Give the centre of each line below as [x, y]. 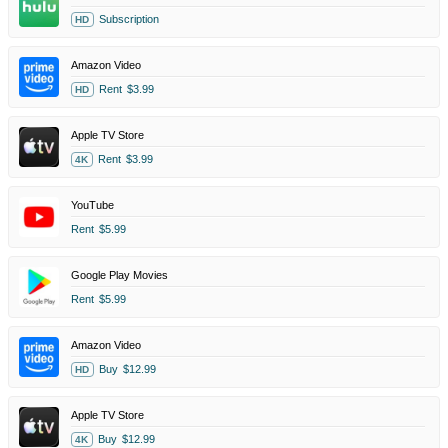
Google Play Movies [119, 274]
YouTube [92, 204]
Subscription [129, 18]
